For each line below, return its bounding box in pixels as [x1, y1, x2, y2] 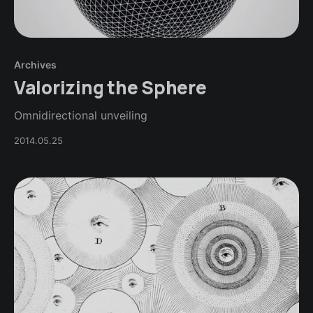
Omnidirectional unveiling [14, 108, 147, 122]
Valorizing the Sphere [14, 74, 207, 100]
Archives [14, 58, 57, 71]
